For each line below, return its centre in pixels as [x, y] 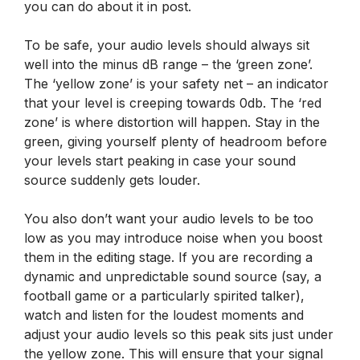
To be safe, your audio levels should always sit [167, 45]
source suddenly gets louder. [112, 180]
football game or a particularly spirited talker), [164, 295]
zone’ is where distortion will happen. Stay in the [172, 122]
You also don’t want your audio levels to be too [169, 218]
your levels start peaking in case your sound [160, 160]
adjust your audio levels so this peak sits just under [179, 334]
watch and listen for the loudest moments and [164, 315]
